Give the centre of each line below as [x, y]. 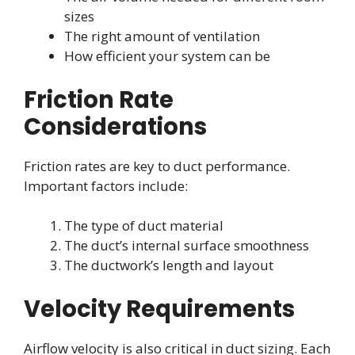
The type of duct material [144, 226]
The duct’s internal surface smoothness [187, 246]
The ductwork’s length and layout [169, 265]
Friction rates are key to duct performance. [157, 166]
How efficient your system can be [167, 56]
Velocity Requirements [159, 309]
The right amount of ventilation [162, 36]
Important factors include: [106, 185]
